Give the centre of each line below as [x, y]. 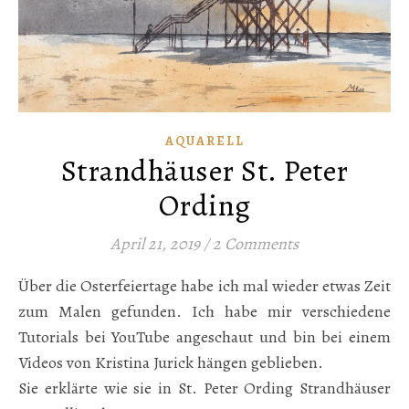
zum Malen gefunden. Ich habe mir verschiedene [204, 311]
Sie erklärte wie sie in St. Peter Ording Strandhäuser [204, 388]
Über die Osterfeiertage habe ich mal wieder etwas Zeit [24, 285]
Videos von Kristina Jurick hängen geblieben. [171, 362]
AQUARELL [204, 141]
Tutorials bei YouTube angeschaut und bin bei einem [204, 336]
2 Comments [256, 243]
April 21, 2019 [155, 243]
